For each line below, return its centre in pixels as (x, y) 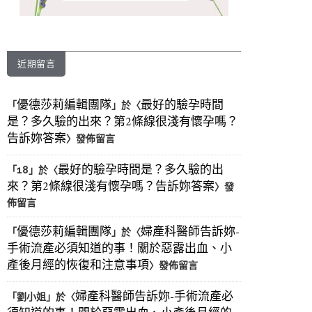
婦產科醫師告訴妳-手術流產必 (154, 297)
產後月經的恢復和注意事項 (78, 266)
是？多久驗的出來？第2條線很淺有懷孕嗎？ (123, 123)
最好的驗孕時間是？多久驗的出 (141, 171)
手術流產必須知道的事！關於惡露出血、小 (119, 249)
